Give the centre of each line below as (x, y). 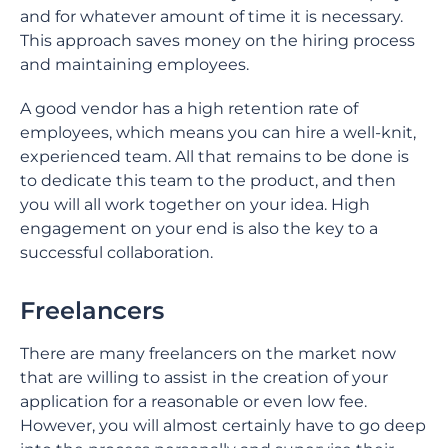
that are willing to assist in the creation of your (204, 377)
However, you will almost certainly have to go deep (223, 425)
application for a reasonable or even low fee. (193, 401)
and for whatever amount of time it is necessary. (211, 16)
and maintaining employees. (136, 64)
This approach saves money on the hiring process (217, 40)
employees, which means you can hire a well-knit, (218, 132)
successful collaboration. (116, 252)
